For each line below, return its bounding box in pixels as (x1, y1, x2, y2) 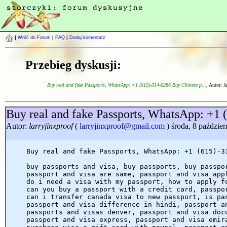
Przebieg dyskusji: (25, 58, 121, 71)
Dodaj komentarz (69, 35, 105, 41)
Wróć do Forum (18, 35, 51, 41)
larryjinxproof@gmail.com (78, 121, 167, 130)
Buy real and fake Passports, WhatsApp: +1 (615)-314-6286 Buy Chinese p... (47, 82, 206, 88)
